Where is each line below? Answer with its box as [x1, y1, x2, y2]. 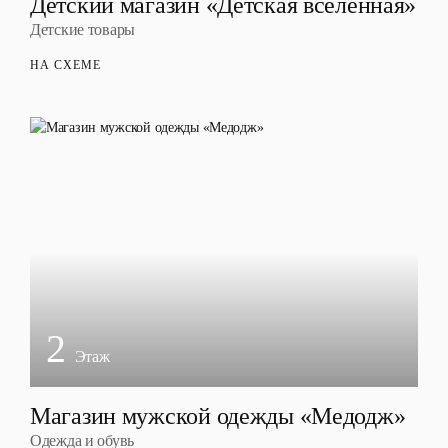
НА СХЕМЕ [30, 58, 101, 72]
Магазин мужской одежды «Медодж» [30, 403, 406, 429]
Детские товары [30, 21, 136, 38]
